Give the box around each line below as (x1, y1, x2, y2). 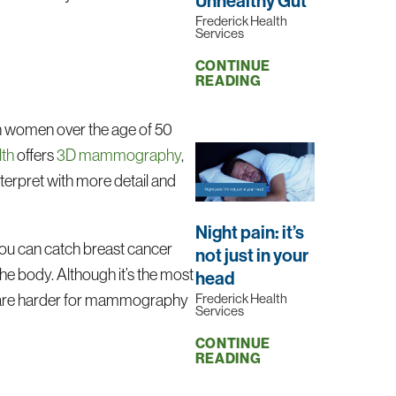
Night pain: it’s (194, 220, 304, 243)
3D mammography (57, 145, 182, 166)
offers (14, 145, 57, 166)
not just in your (194, 243, 308, 266)
